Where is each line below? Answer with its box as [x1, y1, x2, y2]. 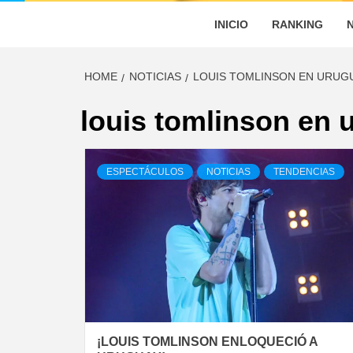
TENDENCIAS [273, 166, 335, 177]
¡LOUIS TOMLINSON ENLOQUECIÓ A [97, 335, 318, 348]
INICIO [214, 18, 248, 31]
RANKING [272, 18, 323, 31]
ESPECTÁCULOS [106, 166, 184, 177]
